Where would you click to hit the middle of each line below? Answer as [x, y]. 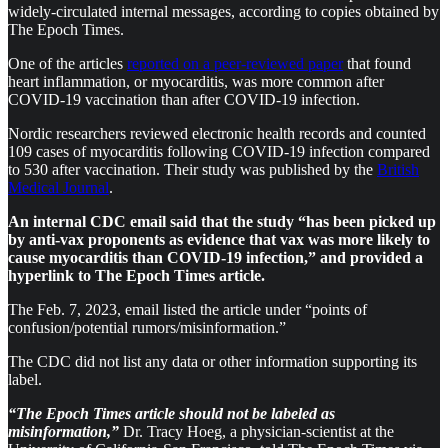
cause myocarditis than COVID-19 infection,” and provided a [215, 257]
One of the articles [67, 63]
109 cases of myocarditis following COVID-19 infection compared [219, 151]
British [398, 169]
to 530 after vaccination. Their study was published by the [192, 169]
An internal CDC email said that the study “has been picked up [222, 221]
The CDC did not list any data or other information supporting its [212, 361]
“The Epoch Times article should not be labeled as [171, 413]
